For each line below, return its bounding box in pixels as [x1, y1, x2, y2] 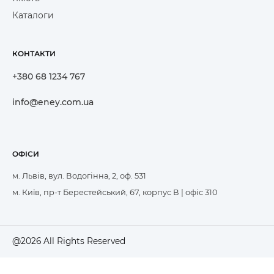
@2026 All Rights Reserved [12, 236, 125, 246]
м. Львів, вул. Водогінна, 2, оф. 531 [12, 171, 146, 181]
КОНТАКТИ [12, 48, 56, 58]
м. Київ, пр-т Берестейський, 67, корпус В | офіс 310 [12, 187, 218, 197]
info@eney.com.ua [12, 97, 94, 108]
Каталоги [12, 9, 54, 21]
